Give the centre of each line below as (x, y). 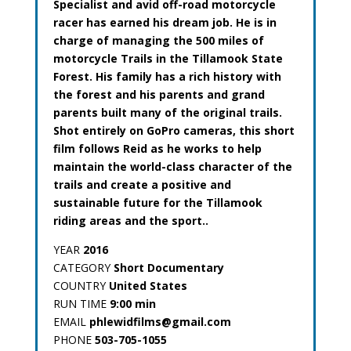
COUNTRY (81, 286)
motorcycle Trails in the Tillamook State (168, 58)
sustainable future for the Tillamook (157, 203)
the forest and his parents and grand (159, 94)
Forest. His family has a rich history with (167, 76)
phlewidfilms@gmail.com (160, 322)
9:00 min (132, 304)
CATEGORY (83, 268)
